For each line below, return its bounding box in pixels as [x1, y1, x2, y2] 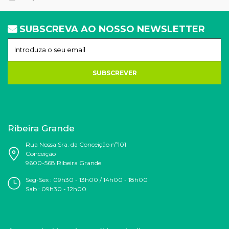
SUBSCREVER [92, 68, 137, 77]
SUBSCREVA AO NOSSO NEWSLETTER [19, 23, 205, 35]
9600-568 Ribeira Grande [26, 158, 101, 167]
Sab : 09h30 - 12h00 [26, 185, 86, 193]
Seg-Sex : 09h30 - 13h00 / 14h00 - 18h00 [26, 175, 148, 184]
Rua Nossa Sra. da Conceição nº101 [26, 140, 126, 148]
